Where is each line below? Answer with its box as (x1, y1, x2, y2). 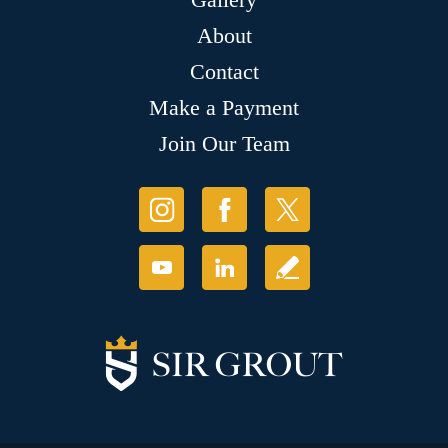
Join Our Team (158, 130, 290, 156)
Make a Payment (149, 94, 299, 120)
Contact (189, 58, 259, 84)
